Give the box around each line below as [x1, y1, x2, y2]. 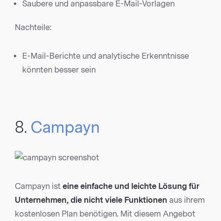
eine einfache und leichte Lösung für [63, 182, 199, 191]
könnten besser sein [22, 65, 96, 75]
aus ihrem [167, 195, 205, 205]
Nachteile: [15, 23, 52, 33]
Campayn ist [15, 182, 63, 191]
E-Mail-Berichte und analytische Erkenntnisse [22, 51, 189, 61]
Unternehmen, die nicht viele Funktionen [15, 195, 167, 205]
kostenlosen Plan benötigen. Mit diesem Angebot [15, 209, 195, 219]
